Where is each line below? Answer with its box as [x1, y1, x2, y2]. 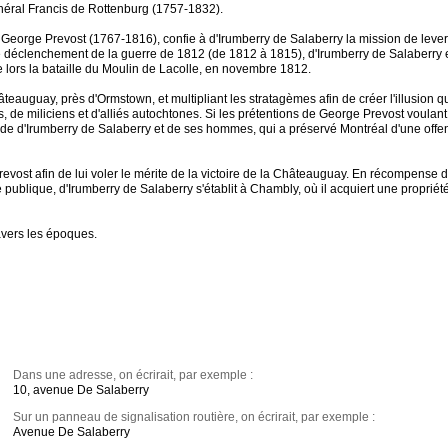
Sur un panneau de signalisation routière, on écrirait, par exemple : [13, 410, 376, 425]
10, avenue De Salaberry [13, 383, 150, 398]
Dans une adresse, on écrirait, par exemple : [13, 368, 254, 383]
